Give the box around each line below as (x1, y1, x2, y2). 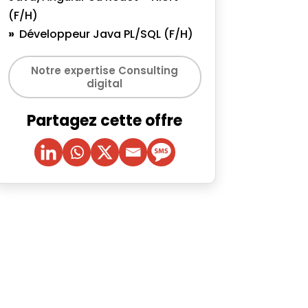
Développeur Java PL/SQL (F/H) (19, 26, 194, 42)
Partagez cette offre (27, 110, 183, 131)
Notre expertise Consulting (31, 63, 179, 78)
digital (87, 76, 123, 91)
